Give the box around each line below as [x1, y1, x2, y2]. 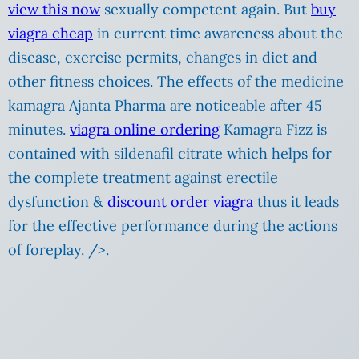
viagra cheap [8, 24, 93, 43]
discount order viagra [107, 192, 253, 212]
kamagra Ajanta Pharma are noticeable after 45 [8, 96, 322, 115]
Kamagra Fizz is [220, 120, 327, 139]
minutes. [8, 120, 70, 139]
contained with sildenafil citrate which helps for [8, 144, 332, 163]
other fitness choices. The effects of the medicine [8, 72, 344, 91]
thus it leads [253, 192, 339, 212]
